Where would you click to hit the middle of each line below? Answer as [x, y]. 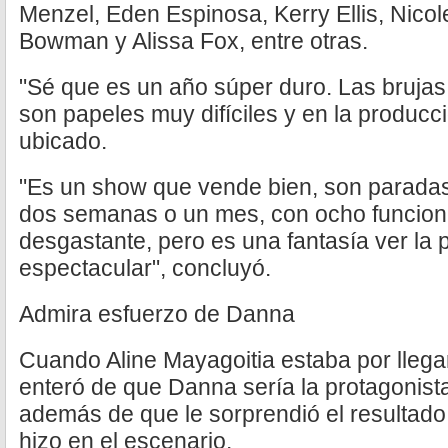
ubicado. [63, 141]
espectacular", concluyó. [145, 268]
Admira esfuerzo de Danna [157, 314]
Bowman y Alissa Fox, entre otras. [193, 41]
